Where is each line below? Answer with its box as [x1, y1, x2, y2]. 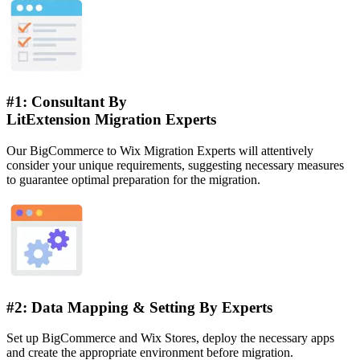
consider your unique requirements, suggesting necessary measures [6, 158, 344, 173]
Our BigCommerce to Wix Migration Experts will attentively [6, 144, 313, 158]
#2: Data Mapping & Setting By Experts [6, 298, 272, 316]
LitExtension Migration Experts [6, 111, 216, 129]
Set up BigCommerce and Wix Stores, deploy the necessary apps [6, 331, 334, 346]
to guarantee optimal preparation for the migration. [6, 173, 260, 187]
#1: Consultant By [6, 93, 127, 111]
